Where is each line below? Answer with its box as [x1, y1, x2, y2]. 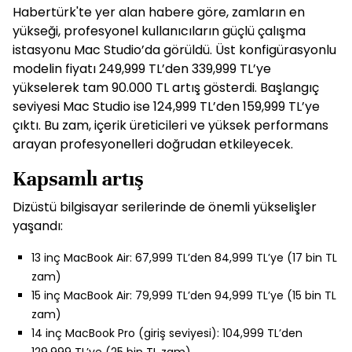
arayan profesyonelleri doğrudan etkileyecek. [13, 135, 293, 153]
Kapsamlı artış [13, 166, 144, 192]
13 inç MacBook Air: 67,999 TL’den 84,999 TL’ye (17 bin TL [31, 250, 337, 266]
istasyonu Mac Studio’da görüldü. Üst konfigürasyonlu [13, 41, 336, 59]
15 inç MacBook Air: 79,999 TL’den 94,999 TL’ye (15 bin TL [31, 288, 336, 303]
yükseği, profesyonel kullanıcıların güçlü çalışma [13, 22, 306, 40]
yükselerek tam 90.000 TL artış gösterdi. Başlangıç [13, 79, 319, 97]
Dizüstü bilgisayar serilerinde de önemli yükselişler [13, 198, 317, 216]
